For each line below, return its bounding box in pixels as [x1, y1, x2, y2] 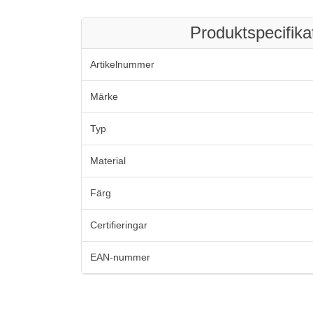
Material [90, 154, 126, 166]
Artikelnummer [90, 58, 154, 70]
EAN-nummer [90, 251, 150, 263]
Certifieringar [90, 219, 147, 231]
